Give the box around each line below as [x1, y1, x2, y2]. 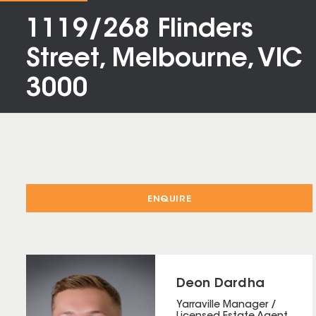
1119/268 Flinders [26, 18, 253, 43]
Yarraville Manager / [176, 300, 276, 310]
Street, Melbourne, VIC [26, 47, 303, 73]
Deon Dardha [176, 278, 265, 291]
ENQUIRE [147, 195, 192, 204]
